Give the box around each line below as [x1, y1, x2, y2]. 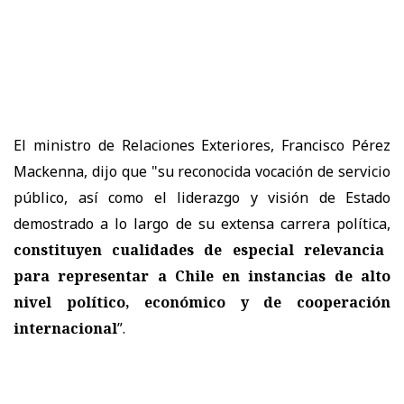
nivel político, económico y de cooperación [14, 291, 390, 312]
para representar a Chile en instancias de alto [14, 265, 390, 286]
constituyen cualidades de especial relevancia [14, 239, 384, 260]
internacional [14, 317, 117, 338]
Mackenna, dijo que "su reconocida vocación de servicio [14, 161, 390, 181]
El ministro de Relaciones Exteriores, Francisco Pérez [14, 134, 390, 155]
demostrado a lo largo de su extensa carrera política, [14, 213, 390, 234]
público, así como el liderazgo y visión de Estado [14, 187, 390, 207]
